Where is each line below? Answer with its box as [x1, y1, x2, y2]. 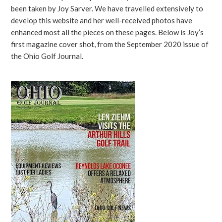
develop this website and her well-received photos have [11, 16, 193, 25]
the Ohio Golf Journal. [11, 52, 84, 61]
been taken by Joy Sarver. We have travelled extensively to [11, 4, 204, 13]
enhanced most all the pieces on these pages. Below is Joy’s [11, 28, 204, 37]
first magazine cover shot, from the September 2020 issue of [11, 40, 209, 49]
